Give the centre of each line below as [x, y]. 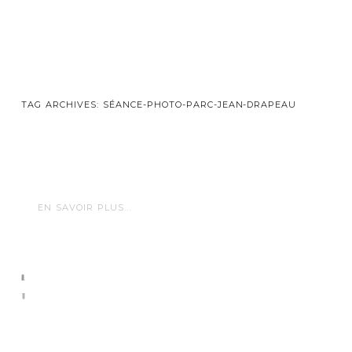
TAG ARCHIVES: [62, 105]
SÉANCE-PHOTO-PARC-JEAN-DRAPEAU [200, 105]
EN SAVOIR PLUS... [84, 208]
